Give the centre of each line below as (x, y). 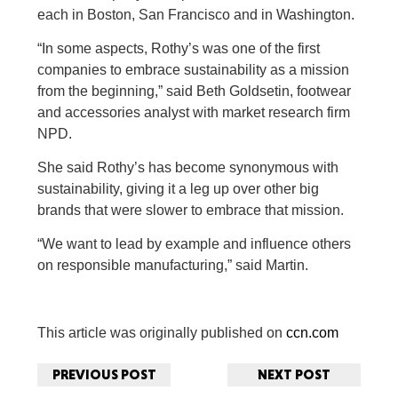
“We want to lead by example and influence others (195, 244)
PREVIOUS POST (104, 374)
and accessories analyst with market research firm (194, 112)
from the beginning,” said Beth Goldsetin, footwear (195, 91)
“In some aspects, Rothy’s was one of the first (179, 48)
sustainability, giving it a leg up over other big (179, 189)
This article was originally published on (162, 333)
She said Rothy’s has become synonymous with (188, 167)
